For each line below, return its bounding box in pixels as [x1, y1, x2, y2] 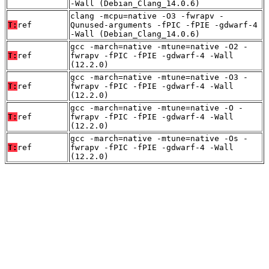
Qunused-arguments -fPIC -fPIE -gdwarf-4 [70, 20, 258, 29]
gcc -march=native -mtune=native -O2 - [70, 41, 248, 51]
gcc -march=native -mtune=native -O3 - [70, 72, 248, 82]
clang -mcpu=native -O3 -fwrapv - [70, 11, 224, 20]
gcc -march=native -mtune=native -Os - [70, 133, 248, 143]
